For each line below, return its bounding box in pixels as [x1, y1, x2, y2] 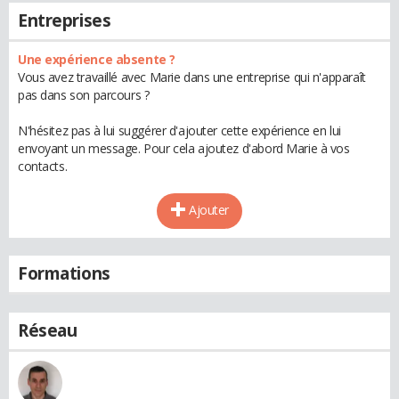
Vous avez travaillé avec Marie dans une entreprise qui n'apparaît [18, 69, 366, 85]
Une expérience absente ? [18, 51, 175, 68]
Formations [18, 262, 110, 285]
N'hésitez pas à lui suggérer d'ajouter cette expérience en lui [18, 122, 341, 139]
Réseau [18, 319, 77, 342]
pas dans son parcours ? [18, 86, 150, 103]
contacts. [18, 158, 68, 175]
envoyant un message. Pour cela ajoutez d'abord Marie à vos [18, 140, 350, 157]
